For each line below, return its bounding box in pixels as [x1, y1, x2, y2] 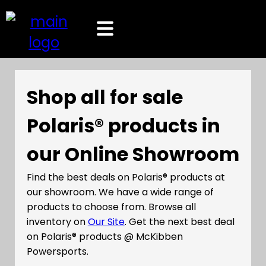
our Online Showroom [26, 141, 239, 167]
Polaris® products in [26, 112, 220, 139]
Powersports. [26, 245, 88, 258]
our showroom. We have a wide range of [26, 185, 214, 199]
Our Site [87, 215, 125, 229]
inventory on [26, 215, 88, 229]
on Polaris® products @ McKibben [26, 230, 183, 243]
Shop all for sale [26, 84, 183, 110]
